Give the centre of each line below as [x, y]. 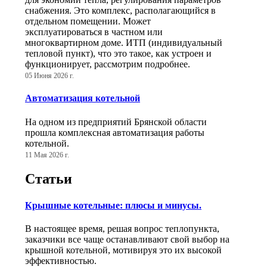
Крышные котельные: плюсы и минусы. [113, 205]
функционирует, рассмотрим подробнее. [108, 64]
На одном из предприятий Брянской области [116, 122]
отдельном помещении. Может [88, 21]
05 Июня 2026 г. [49, 75]
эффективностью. [61, 260]
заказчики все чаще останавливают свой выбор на [127, 239]
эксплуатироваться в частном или [94, 32]
